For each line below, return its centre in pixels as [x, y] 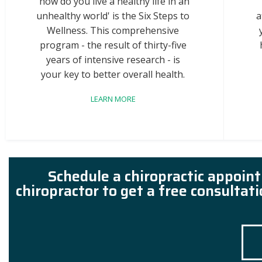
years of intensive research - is [113, 60]
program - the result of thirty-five [113, 45]
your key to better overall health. [113, 74]
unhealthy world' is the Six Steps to [113, 16]
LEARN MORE [113, 99]
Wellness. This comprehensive [113, 30]
